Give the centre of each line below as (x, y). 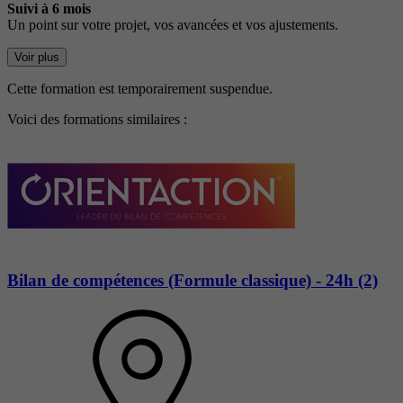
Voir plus (37, 58)
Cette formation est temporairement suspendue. (140, 89)
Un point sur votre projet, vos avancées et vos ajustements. (173, 25)
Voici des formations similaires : (97, 120)
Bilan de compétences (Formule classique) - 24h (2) (193, 280)
